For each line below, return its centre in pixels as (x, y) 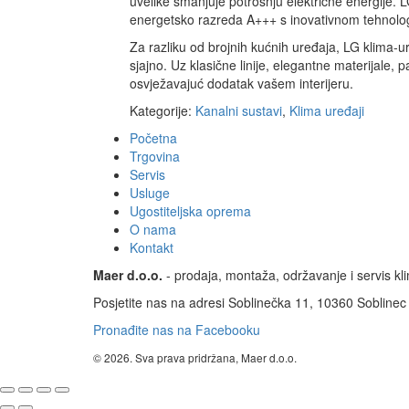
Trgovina (155, 157)
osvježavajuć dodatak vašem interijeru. (241, 84)
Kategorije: (163, 111)
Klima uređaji (327, 111)
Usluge (150, 193)
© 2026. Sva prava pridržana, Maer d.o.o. (195, 358)
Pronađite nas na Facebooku (177, 330)
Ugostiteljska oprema (190, 211)
